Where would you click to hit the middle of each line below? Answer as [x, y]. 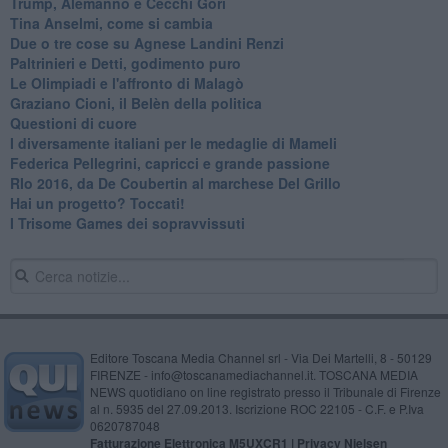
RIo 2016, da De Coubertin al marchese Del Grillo [175, 183]
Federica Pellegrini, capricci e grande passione [169, 163]
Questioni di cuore [73, 123]
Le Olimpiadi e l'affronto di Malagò [126, 83]
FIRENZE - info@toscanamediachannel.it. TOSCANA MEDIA [253, 375]
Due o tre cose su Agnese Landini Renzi [146, 43]
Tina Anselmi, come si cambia [111, 23]
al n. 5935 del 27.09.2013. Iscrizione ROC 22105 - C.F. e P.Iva [256, 409]
